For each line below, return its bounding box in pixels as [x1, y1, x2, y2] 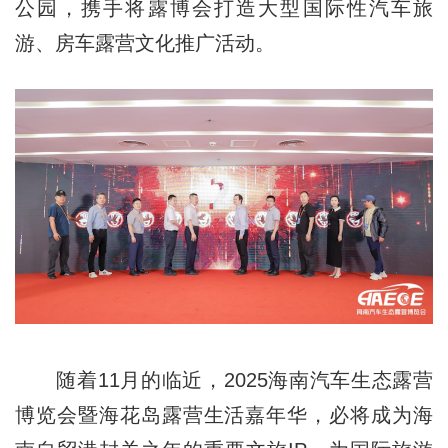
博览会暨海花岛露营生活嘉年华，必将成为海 [14, 404, 434, 427]
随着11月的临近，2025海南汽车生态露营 [14, 369, 434, 392]
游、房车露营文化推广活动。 [14, 32, 287, 54]
